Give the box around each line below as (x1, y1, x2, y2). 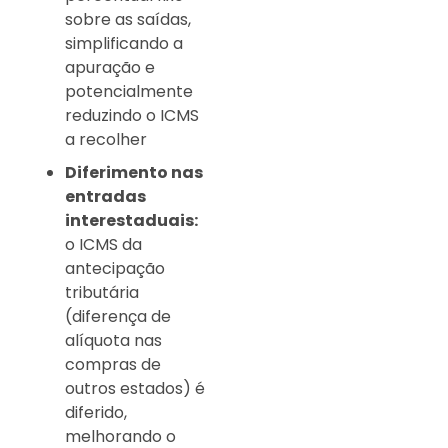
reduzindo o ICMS (65, 104, 199, 128)
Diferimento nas (65, 161, 203, 185)
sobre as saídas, (65, 8, 191, 32)
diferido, (65, 401, 127, 425)
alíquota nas (65, 329, 162, 353)
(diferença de (65, 305, 171, 329)
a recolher (65, 128, 147, 152)
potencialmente (65, 80, 193, 104)
